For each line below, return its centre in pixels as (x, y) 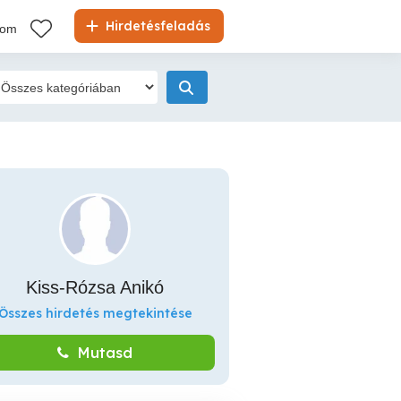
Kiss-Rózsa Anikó (95, 287)
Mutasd (105, 353)
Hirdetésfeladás (156, 26)
